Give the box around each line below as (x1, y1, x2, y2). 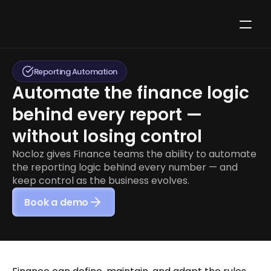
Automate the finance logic (12, 81, 249, 105)
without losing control (12, 125, 202, 148)
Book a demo (24, 195, 89, 209)
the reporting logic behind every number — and (12, 160, 238, 174)
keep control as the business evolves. (12, 174, 189, 188)
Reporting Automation (34, 65, 117, 77)
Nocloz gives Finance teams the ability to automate (12, 147, 256, 161)
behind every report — (12, 103, 202, 126)
